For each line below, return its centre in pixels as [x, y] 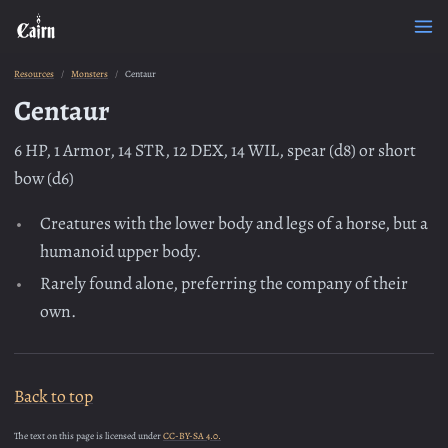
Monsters [89, 73]
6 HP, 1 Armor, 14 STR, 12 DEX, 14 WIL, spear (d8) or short [215, 149]
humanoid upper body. [121, 251]
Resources [34, 73]
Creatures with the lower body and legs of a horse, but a [234, 223]
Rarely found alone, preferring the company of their [224, 283]
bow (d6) [44, 177]
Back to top [53, 396]
